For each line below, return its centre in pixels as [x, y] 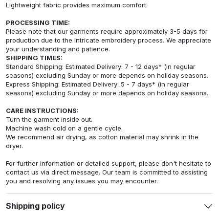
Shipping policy [35, 206]
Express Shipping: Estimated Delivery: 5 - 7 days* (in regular [98, 84]
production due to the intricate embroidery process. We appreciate [109, 40]
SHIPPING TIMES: [34, 57]
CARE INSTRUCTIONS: [42, 110]
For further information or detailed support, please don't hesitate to [109, 163]
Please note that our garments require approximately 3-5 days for [107, 31]
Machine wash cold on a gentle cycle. [64, 128]
